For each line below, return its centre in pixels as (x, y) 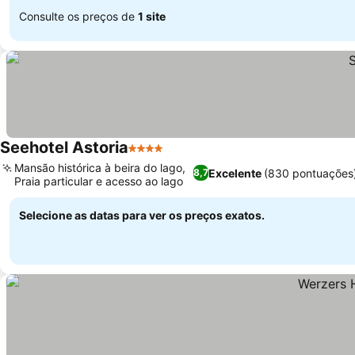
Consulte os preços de (78, 16)
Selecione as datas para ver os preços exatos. (142, 215)
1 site (152, 16)
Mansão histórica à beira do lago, (100, 168)
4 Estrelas (157, 156)
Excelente (235, 173)
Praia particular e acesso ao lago (99, 181)
